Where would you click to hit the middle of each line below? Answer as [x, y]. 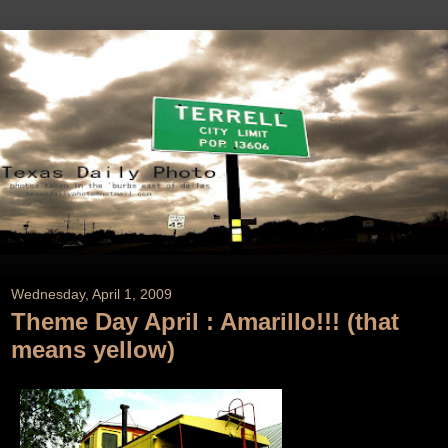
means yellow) [93, 350]
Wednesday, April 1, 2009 [91, 294]
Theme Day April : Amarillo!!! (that [205, 322]
